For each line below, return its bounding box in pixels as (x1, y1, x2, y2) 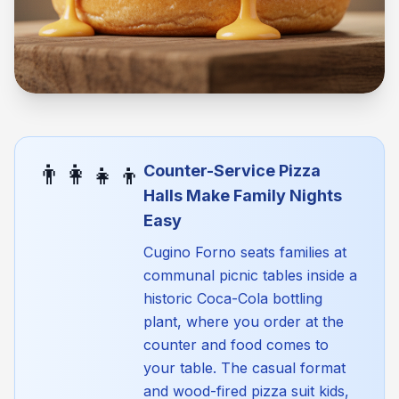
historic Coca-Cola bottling (143, 289, 322, 307)
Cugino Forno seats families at (143, 243, 346, 261)
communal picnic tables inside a (143, 266, 357, 284)
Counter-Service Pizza (143, 161, 321, 180)
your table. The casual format (143, 359, 346, 377)
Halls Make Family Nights (143, 186, 342, 205)
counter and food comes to (143, 336, 329, 354)
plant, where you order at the (143, 313, 344, 330)
